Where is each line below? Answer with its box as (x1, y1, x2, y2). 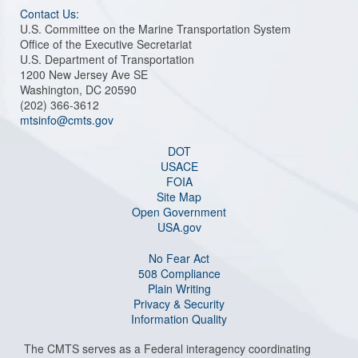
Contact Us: (20, 5, 79, 22)
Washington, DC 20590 (20, 81, 137, 97)
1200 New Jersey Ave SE (20, 66, 148, 82)
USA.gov (157, 218, 201, 235)
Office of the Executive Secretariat (20, 35, 192, 52)
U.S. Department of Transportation (20, 50, 194, 67)
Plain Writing (147, 280, 211, 296)
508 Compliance (137, 265, 221, 281)
